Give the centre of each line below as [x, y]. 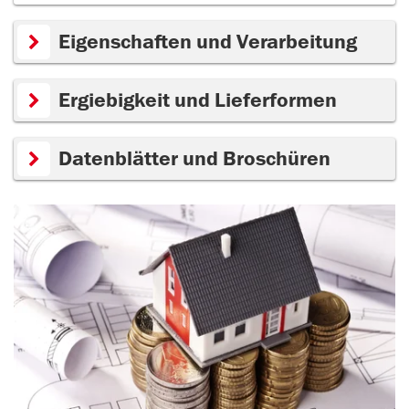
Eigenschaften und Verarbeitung [207, 42]
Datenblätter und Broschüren [194, 159]
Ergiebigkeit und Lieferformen [197, 101]
